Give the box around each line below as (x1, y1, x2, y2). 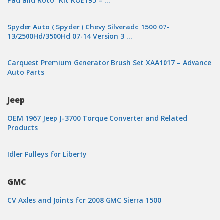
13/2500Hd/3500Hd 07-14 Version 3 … (7, 31, 132, 41)
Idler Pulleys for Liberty (7, 149, 87, 159)
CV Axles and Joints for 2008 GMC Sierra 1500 (7, 195, 161, 205)
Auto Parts (7, 67, 44, 77)
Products (7, 123, 38, 132)
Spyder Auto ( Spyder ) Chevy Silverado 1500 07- (7, 22, 169, 31)
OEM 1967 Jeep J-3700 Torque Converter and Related (7, 113, 187, 123)
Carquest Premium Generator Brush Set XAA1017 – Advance (7, 58, 211, 67)
